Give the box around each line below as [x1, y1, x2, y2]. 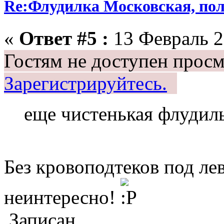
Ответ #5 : [19, 27, 108, 49]
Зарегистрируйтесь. [4, 72, 167, 94]
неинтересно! [4, 186, 120, 208]
